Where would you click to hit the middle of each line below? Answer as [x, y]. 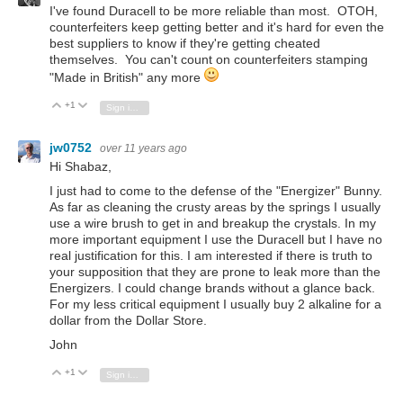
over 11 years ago [143, 148]
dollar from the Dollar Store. [128, 321]
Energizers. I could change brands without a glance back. [212, 288]
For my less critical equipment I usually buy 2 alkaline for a [215, 304]
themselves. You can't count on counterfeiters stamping [209, 59]
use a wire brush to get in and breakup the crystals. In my [213, 224]
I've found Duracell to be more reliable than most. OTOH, [214, 10]
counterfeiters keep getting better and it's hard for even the [217, 27]
